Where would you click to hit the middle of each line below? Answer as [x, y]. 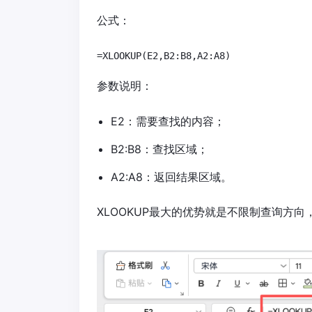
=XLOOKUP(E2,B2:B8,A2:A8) [164, 56]
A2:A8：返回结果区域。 [171, 177]
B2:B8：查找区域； [159, 149]
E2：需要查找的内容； [168, 122]
